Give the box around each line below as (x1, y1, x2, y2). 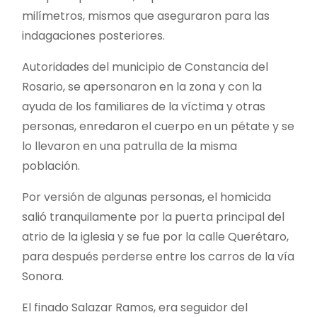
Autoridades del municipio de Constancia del (22, 58, 268, 75)
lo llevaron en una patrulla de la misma (22, 137, 237, 154)
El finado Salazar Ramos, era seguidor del (22, 299, 248, 316)
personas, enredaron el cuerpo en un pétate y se (22, 117, 294, 134)
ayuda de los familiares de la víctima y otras (22, 98, 265, 115)
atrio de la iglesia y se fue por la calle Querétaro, (22, 228, 289, 245)
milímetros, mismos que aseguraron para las (22, 7, 270, 24)
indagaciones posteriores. (22, 27, 165, 44)
